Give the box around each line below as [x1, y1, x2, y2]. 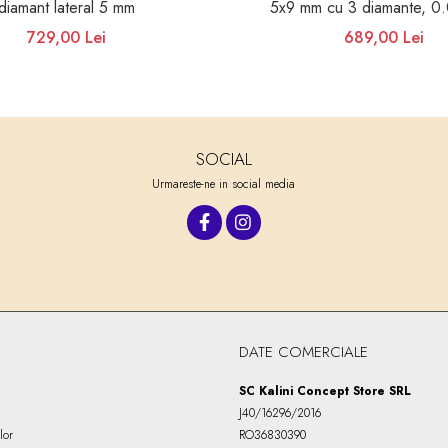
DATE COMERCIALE [239, 340, 368, 363]
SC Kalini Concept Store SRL [239, 381, 411, 400]
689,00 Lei [344, 25, 424, 49]
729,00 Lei [26, 25, 106, 49]
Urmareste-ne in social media [152, 174, 296, 193]
